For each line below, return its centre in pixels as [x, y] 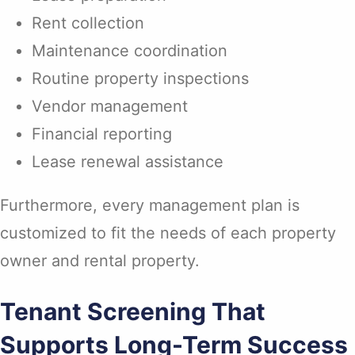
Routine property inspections [140, 79]
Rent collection [88, 23]
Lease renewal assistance [128, 162]
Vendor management [110, 107]
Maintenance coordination [130, 51]
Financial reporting [102, 134]
